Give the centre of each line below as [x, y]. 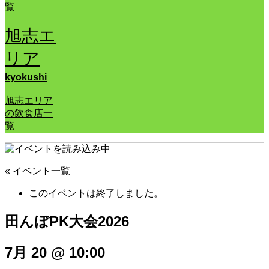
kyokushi [26, 77]
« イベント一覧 [38, 171]
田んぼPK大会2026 [67, 222]
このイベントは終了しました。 [96, 193]
